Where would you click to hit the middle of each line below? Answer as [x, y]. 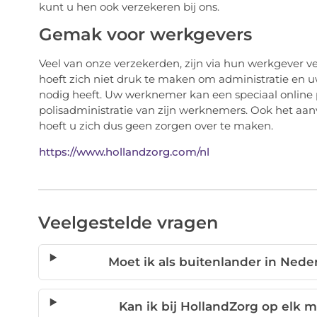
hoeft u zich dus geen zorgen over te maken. [156, 126]
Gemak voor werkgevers [145, 35]
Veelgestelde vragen [128, 223]
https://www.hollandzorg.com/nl [124, 152]
